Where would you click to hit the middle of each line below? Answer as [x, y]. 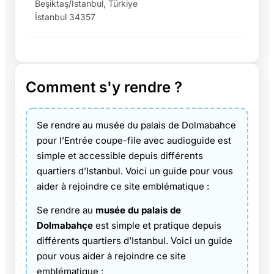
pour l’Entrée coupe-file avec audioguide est [134, 140]
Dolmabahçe [65, 225]
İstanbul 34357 [65, 17]
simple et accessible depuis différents [120, 155]
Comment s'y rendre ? [104, 87]
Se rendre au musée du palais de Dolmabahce [136, 125]
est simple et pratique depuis [157, 225]
